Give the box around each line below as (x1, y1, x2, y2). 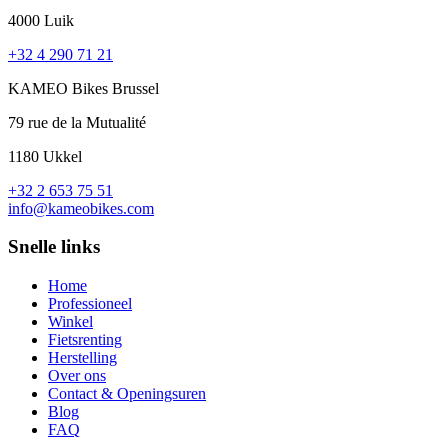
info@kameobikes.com (8, 199, 154, 217)
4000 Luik (8, 11, 74, 29)
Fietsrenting (48, 331, 122, 349)
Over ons (48, 367, 106, 385)
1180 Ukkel (8, 147, 82, 165)
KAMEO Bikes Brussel (8, 79, 159, 97)
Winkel (48, 313, 93, 331)
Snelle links (8, 236, 100, 258)
